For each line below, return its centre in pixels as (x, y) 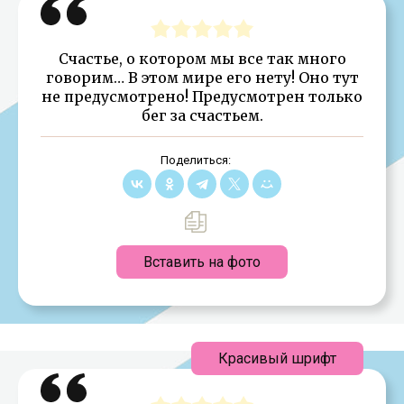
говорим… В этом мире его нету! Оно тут (202, 77)
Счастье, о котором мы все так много (202, 58)
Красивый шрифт (277, 358)
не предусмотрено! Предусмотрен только (202, 96)
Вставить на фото (202, 262)
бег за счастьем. (202, 115)
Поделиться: (195, 160)
